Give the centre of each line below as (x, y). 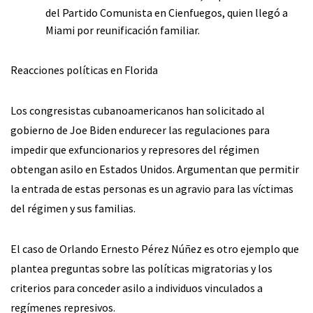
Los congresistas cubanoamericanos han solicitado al (138, 110)
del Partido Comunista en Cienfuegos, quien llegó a (167, 12)
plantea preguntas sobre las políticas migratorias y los (141, 268)
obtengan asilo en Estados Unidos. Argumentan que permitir (155, 169)
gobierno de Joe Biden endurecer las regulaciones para (140, 130)
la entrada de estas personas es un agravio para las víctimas (152, 188)
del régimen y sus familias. (73, 208)
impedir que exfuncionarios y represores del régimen (135, 149)
